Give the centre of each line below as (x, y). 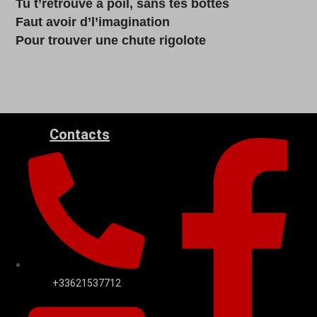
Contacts (80, 134)
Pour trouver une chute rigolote (111, 40)
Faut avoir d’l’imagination (93, 22)
